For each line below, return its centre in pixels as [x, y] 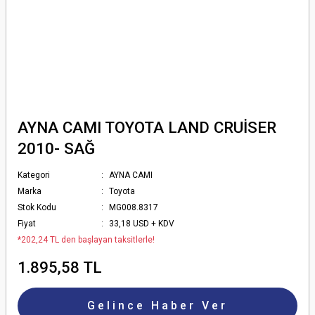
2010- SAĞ [56, 148]
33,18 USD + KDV [142, 224]
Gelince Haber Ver [157, 306]
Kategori [34, 175]
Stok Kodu [37, 207]
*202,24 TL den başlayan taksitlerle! [86, 240]
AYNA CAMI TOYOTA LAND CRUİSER [147, 127]
